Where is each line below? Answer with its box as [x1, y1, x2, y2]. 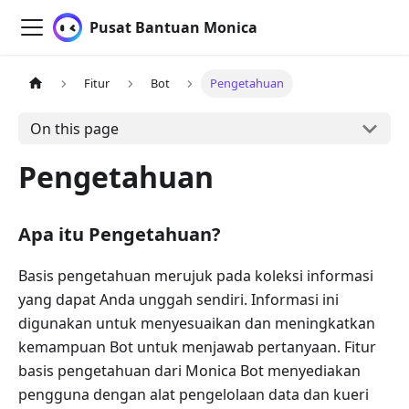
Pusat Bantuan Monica [89, 17, 257, 37]
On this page [29, 118, 119, 139]
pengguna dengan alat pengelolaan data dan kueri [18, 384, 369, 404]
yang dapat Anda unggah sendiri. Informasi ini [18, 289, 339, 309]
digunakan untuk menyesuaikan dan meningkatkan [18, 313, 375, 333]
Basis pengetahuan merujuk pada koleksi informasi [18, 266, 373, 286]
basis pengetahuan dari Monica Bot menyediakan [18, 361, 361, 381]
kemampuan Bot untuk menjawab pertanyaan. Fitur [18, 337, 376, 357]
